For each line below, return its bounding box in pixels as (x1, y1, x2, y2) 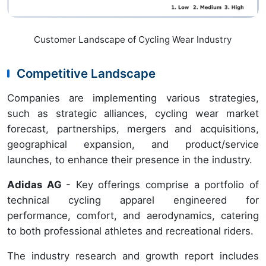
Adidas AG (7, 178, 66, 191)
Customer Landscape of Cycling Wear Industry (34, 33, 232, 45)
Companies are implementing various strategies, (7, 91, 259, 104)
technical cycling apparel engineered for (7, 194, 259, 206)
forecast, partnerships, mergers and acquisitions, (7, 122, 259, 135)
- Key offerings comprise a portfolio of (66, 178, 259, 191)
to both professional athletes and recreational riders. (7, 224, 254, 237)
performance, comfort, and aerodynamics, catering (7, 209, 259, 221)
